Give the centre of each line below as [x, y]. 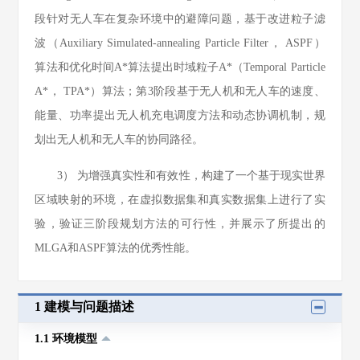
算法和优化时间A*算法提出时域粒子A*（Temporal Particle [180, 67]
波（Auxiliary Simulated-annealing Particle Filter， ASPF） [180, 43]
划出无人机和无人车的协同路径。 [119, 139]
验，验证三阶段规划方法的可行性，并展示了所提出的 [180, 224]
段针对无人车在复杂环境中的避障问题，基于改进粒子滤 [180, 19]
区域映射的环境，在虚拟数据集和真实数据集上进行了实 [180, 200]
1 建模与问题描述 [85, 307]
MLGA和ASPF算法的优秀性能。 [116, 248]
